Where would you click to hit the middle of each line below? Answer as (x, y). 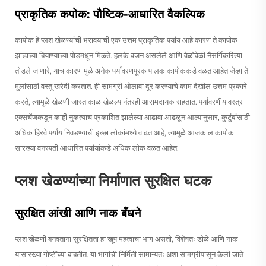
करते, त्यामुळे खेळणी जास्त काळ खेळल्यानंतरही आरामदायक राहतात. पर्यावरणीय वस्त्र (129, 101)
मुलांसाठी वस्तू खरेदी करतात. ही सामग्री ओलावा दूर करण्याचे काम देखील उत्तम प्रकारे (131, 86)
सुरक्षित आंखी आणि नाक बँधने (78, 213)
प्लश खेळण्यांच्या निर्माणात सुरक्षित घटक (113, 180)
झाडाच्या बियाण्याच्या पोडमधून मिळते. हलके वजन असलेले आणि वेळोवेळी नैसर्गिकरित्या (129, 55)
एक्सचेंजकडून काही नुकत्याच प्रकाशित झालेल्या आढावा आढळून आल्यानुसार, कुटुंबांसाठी (132, 117)
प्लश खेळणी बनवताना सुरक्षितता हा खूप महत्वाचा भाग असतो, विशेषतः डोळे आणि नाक (126, 238)
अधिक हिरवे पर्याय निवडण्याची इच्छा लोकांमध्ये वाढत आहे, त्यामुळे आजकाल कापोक (124, 132)
